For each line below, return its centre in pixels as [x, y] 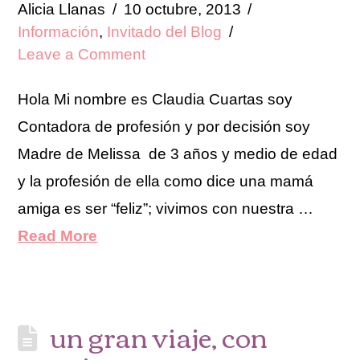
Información [59, 32]
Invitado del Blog [165, 32]
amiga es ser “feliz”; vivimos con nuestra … [166, 209]
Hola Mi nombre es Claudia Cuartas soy [155, 100]
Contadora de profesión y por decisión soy [164, 127]
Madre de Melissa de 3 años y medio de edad [178, 154]
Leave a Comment [82, 55]
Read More [58, 236]
